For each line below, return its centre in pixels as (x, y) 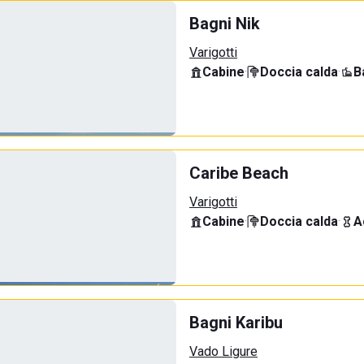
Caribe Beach (239, 173)
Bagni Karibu (236, 323)
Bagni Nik (225, 24)
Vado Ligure (223, 351)
